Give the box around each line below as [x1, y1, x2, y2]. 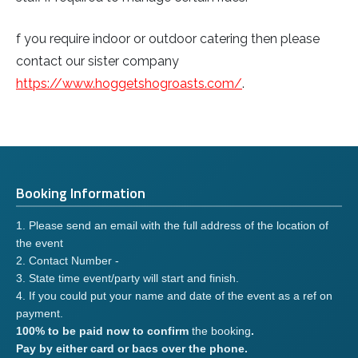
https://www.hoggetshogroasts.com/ [16, 76, 242, 92]
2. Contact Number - [16, 254, 119, 268]
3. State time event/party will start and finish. [16, 272, 239, 285]
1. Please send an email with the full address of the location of [16, 219, 328, 233]
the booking [192, 324, 251, 338]
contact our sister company [16, 54, 179, 70]
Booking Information [16, 182, 145, 205]
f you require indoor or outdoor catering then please [16, 31, 320, 47]
